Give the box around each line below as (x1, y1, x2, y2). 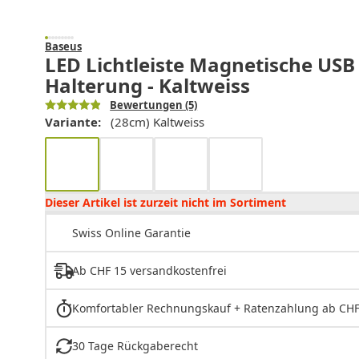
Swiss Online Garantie (72, 225, 191, 241)
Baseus (45, 39, 82, 54)
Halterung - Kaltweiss (45, 72, 250, 99)
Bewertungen (110, 98, 184, 113)
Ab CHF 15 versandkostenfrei (71, 263, 227, 279)
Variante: (45, 114, 101, 131)
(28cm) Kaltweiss (111, 114, 204, 131)
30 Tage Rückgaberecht (71, 338, 198, 354)
